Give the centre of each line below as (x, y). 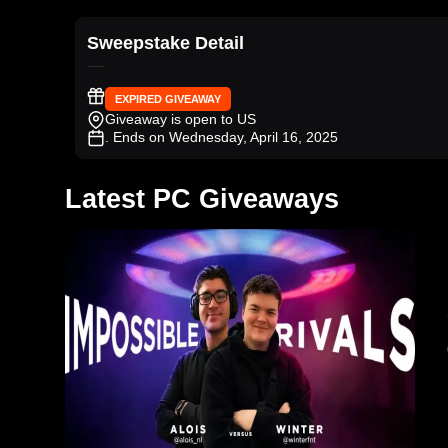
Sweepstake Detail (165, 43)
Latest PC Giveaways (202, 199)
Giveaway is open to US (180, 119)
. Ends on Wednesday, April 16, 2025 (221, 137)
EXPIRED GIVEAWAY (168, 99)
